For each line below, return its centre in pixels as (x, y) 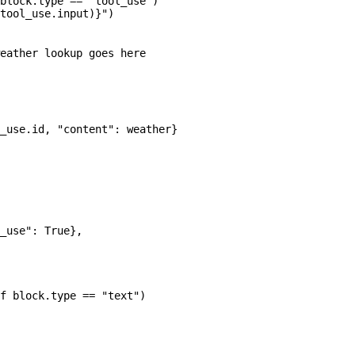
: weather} (146, 129)
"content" (86, 129)
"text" (117, 295)
